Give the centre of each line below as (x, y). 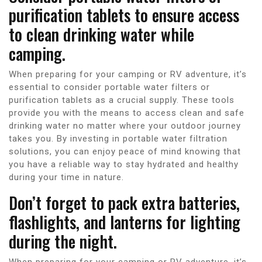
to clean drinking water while (101, 34)
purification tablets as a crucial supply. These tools (122, 100)
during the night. (63, 241)
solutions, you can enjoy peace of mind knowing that (125, 151)
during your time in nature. (66, 177)
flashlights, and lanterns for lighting (125, 222)
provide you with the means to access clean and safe (127, 113)
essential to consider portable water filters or (109, 87)
